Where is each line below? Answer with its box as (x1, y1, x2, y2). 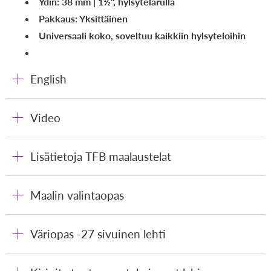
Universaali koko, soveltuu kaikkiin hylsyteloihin (39, 30, 246, 42)
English (30, 72, 67, 87)
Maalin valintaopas (30, 188, 124, 203)
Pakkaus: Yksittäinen (39, 13, 128, 25)
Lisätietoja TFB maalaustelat (30, 149, 171, 164)
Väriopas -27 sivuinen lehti (30, 227, 166, 241)
